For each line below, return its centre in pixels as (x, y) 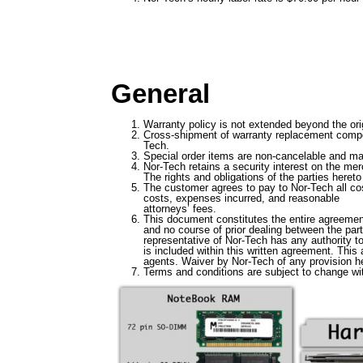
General (160, 94)
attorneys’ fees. (180, 209)
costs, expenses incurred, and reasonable (241, 199)
